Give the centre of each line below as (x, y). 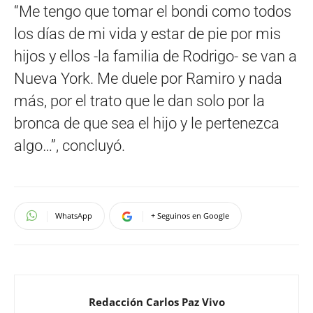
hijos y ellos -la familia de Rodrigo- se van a (155, 56)
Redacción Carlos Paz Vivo (156, 301)
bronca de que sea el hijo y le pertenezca (147, 123)
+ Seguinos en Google (190, 215)
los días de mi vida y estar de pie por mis (147, 34)
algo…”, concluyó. (70, 145)
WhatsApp (74, 215)
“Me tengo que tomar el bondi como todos (153, 11)
